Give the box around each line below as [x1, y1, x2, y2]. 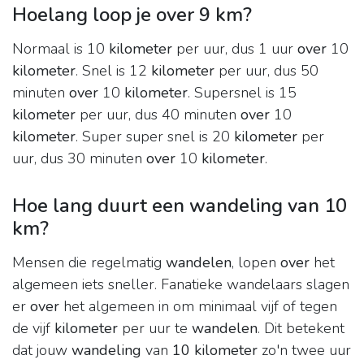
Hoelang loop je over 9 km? [12, 2, 252, 28]
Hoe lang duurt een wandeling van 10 [12, 193, 347, 219]
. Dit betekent [258, 318, 344, 339]
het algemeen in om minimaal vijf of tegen [59, 297, 337, 317]
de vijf [12, 318, 54, 339]
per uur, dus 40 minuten [76, 105, 240, 125]
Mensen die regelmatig [12, 253, 166, 273]
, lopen [232, 253, 280, 273]
